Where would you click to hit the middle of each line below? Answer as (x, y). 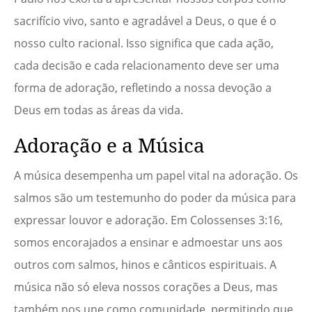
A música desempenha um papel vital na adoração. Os (156, 176)
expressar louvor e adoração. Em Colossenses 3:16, (148, 220)
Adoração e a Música (109, 145)
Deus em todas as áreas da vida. (99, 110)
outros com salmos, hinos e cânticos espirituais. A (145, 265)
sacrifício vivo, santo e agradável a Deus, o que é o (145, 21)
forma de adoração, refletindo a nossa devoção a (143, 88)
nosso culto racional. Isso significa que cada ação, (144, 44)
